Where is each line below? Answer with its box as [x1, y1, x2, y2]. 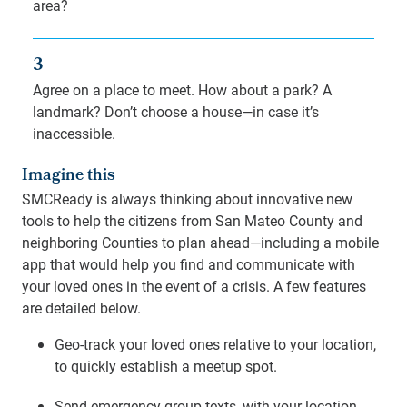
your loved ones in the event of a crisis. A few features [22, 276, 366, 295]
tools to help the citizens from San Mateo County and [22, 211, 362, 230]
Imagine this [22, 163, 115, 191]
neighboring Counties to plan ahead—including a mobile [22, 233, 379, 252]
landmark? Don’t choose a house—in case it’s [33, 102, 319, 121]
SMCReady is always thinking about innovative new [22, 189, 352, 208]
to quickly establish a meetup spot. [55, 356, 277, 375]
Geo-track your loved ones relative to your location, [55, 334, 376, 353]
